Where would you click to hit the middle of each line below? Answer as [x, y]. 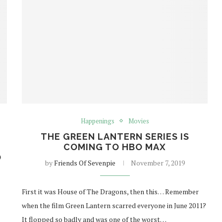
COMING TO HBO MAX [115, 147]
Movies [139, 121]
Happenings [97, 121]
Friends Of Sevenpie [84, 163]
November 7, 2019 [158, 163]
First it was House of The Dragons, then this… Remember [111, 191]
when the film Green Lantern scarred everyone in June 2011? [114, 205]
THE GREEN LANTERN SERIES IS [115, 136]
